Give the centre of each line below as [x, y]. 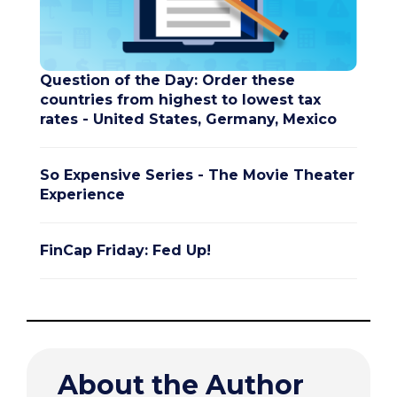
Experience [82, 195]
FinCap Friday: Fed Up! [125, 251]
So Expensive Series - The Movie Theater [197, 175]
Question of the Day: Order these [167, 81]
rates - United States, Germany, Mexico [188, 120]
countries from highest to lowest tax [180, 100]
